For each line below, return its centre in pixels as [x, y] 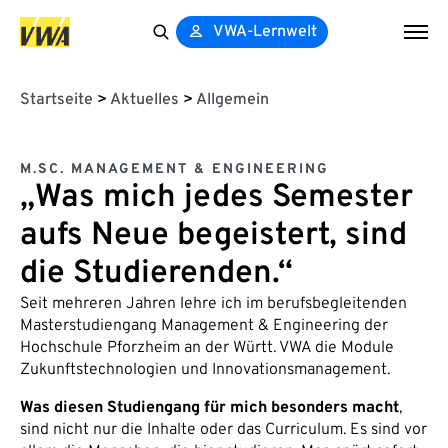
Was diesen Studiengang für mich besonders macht [209, 408]
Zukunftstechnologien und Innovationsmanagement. [205, 370]
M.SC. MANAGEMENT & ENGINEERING [174, 169]
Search [169, 57]
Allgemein [232, 100]
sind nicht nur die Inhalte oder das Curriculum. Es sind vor [223, 430]
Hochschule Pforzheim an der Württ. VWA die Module [207, 348]
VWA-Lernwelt [265, 32]
